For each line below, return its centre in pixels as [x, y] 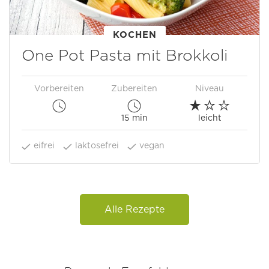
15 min [134, 117]
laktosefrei [97, 145]
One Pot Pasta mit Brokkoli [125, 55]
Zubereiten [134, 88]
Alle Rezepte [134, 209]
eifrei [44, 145]
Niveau [210, 88]
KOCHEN [134, 35]
